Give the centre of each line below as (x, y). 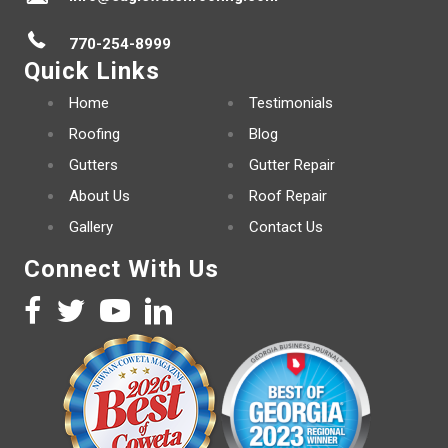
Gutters (93, 165)
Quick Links (92, 71)
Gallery (91, 227)
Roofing (94, 134)
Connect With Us (121, 269)
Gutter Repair (292, 165)
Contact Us (286, 227)
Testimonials (291, 103)
